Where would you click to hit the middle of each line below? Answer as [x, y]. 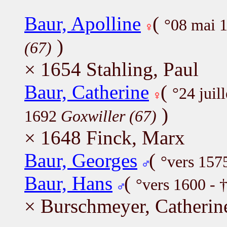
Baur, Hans [68, 183]
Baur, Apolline [83, 23]
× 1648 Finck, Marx [105, 137]
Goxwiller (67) [109, 116]
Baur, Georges [81, 160]
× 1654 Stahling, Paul [111, 69]
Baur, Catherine [87, 92]
